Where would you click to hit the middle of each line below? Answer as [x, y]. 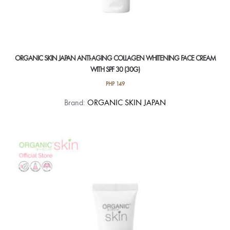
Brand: [76, 103]
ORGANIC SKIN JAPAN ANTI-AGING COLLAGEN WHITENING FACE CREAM [115, 58]
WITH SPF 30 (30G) [115, 69]
